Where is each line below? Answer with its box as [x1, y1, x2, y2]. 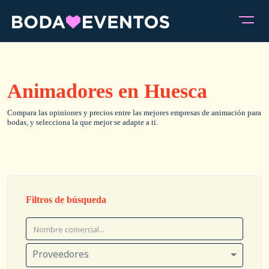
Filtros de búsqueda [26, 195, 106, 205]
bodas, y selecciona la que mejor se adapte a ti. [7, 118, 158, 127]
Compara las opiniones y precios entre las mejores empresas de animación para [7, 108, 261, 117]
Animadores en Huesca [7, 80, 207, 102]
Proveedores [32, 247, 89, 261]
